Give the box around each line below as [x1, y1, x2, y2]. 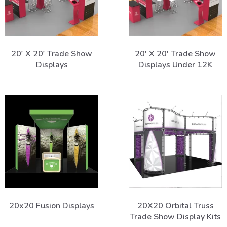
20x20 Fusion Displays [9, 200, 94, 211]
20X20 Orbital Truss [137, 200, 214, 211]
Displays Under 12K [138, 59, 212, 70]
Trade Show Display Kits [130, 211, 221, 222]
